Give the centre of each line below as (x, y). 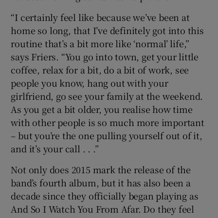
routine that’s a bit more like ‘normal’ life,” (100, 43)
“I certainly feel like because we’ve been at (100, 17)
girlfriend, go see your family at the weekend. (107, 96)
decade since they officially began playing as (105, 195)
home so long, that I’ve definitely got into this (107, 30)
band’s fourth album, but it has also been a (101, 182)
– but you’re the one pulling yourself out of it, (107, 135)
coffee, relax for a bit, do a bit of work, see (100, 69)
